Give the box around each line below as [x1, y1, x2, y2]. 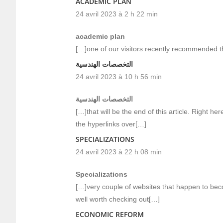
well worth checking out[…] [76, 195, 160, 203]
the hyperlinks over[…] [76, 120, 146, 128]
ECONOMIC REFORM [76, 210, 144, 219]
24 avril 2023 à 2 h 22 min [76, 10, 158, 18]
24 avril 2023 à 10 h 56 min [76, 73, 162, 81]
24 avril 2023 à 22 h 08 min [76, 148, 162, 156]
